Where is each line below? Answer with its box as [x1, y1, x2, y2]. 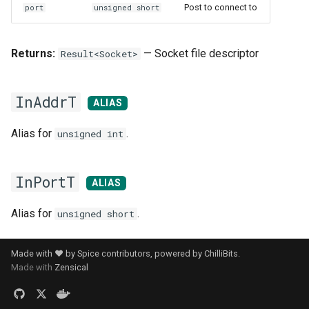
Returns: [11, 47, 55, 60]
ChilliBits [204, 248, 238, 259]
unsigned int [57, 128, 123, 140]
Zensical [54, 262, 88, 272]
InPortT [15, 172, 75, 192]
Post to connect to [184, 2, 257, 12]
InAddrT [15, 92, 77, 112]
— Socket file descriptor [141, 47, 259, 60]
